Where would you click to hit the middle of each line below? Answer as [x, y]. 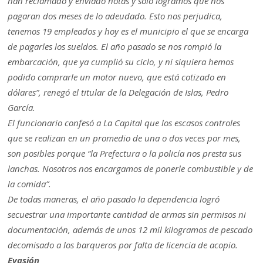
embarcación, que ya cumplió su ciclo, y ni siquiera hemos [121, 62]
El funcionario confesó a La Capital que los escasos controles [124, 123]
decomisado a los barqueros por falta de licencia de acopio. [123, 245]
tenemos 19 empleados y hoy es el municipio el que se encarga [128, 31]
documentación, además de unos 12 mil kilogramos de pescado [130, 230]
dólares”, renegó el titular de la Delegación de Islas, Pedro [118, 92]
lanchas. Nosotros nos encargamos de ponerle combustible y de [131, 169]
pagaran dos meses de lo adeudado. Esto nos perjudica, [115, 16]
